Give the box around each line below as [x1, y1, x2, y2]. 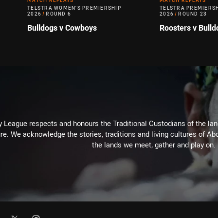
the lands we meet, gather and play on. [92, 140, 216, 150]
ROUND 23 [178, 11, 207, 18]
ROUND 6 [46, 11, 71, 18]
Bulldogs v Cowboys [27, 22, 97, 34]
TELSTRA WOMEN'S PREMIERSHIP [27, 5, 121, 12]
